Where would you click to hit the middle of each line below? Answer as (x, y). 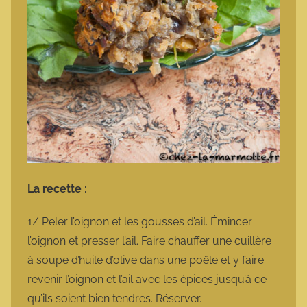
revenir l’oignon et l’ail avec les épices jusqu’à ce (147, 280)
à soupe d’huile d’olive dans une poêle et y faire (146, 260)
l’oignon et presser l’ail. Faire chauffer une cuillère (149, 241)
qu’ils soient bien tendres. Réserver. (116, 299)
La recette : (59, 189)
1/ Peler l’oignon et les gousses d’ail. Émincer (140, 222)
